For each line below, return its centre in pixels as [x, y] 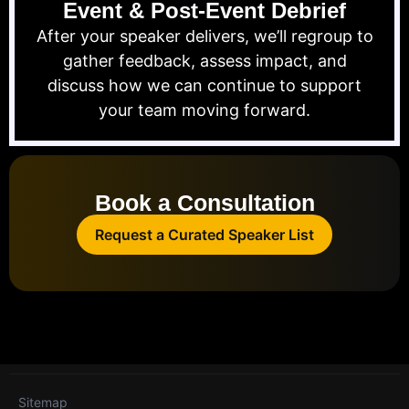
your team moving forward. [204, 110]
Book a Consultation [204, 203]
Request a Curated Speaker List [204, 235]
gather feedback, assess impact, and [204, 61]
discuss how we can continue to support [204, 86]
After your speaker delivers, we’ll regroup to [204, 37]
